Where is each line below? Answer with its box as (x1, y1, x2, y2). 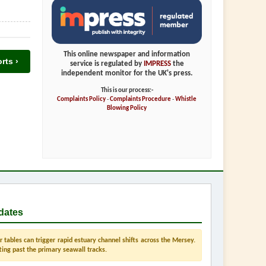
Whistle (175, 96, 197, 103)
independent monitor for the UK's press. (61, 69, 192, 78)
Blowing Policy (107, 105, 147, 112)
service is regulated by (69, 60, 144, 68)
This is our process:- (100, 87, 153, 94)
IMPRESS (143, 60, 171, 68)
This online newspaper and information (64, 50, 190, 59)
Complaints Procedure (110, 96, 171, 103)
